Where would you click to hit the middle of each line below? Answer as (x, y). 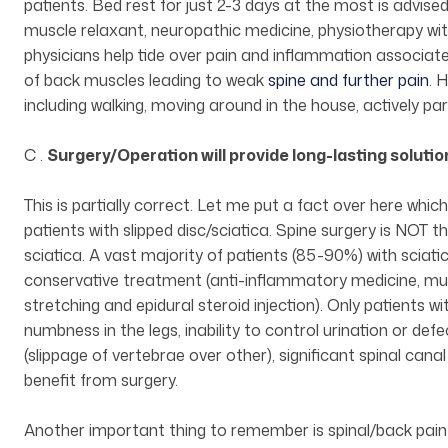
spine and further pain (348, 80)
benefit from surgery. (101, 380)
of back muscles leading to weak (146, 80)
